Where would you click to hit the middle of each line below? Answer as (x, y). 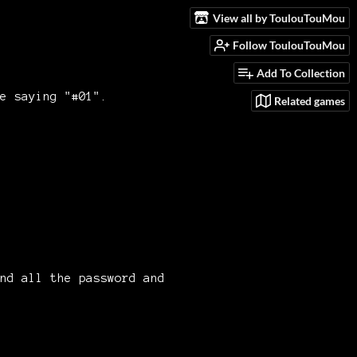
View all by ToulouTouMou (279, 18)
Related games (310, 100)
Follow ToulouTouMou (289, 45)
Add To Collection (301, 73)
